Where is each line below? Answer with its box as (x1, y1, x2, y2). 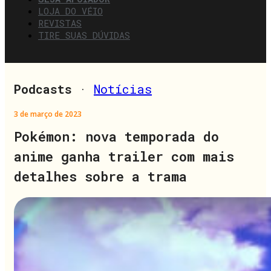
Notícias (94, 80, 152, 97)
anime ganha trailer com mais (14, 147, 234, 165)
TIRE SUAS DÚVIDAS (38, 28, 130, 41)
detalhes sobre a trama (14, 167, 187, 185)
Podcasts (14, 80, 72, 97)
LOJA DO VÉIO (38, 4, 103, 17)
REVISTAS (38, 16, 82, 29)
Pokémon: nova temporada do (14, 127, 219, 145)
